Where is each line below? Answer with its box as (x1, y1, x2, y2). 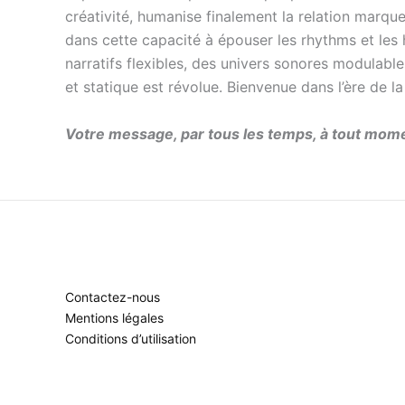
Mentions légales (65, 310, 164, 325)
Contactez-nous (65, 289, 160, 305)
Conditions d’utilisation (65, 331, 196, 346)
